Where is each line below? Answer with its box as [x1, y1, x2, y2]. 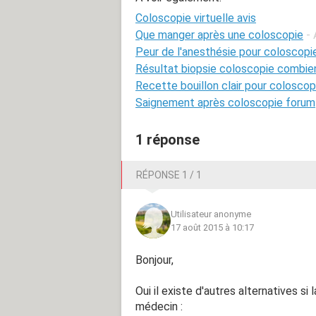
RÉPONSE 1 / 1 [136, 169, 202, 181]
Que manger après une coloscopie [135, 28, 303, 42]
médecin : [135, 299, 183, 313]
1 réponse [135, 130, 200, 148]
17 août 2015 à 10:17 [171, 221, 254, 233]
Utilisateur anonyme [171, 208, 251, 219]
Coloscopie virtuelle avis [135, 11, 256, 25]
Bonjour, [135, 253, 174, 267]
